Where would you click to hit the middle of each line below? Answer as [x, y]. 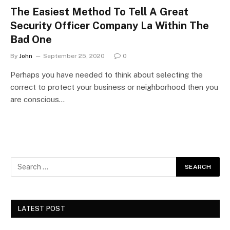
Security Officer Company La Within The [110, 25]
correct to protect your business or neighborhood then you [114, 87]
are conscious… [37, 99]
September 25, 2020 [74, 56]
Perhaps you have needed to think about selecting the [107, 74]
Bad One [31, 39]
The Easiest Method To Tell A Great [99, 12]
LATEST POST [42, 208]
